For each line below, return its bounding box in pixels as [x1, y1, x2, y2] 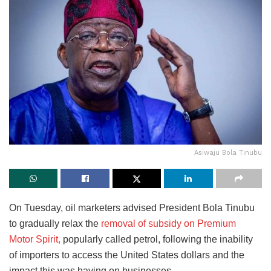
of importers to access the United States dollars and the [9, 249, 244, 260]
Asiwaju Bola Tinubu [194, 148, 262, 157]
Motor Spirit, [9, 233, 60, 244]
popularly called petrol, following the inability [60, 233, 253, 244]
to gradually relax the [9, 218, 101, 229]
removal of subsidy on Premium [101, 218, 236, 229]
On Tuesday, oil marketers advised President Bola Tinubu [9, 202, 255, 213]
